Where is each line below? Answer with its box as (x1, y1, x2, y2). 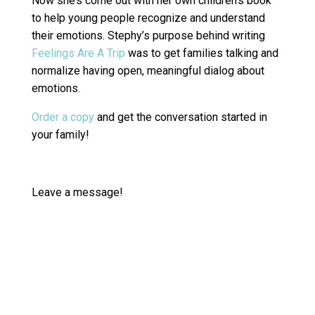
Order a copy (31, 110, 94, 124)
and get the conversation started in (94, 110, 267, 124)
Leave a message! (31, 186, 123, 200)
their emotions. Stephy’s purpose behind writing (31, 29, 265, 43)
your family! (31, 128, 89, 142)
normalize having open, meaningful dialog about (31, 64, 264, 78)
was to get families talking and (124, 46, 278, 60)
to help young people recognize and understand (31, 11, 265, 25)
